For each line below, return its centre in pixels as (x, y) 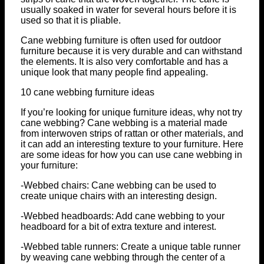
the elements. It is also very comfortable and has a (124, 62)
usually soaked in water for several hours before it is (128, 10)
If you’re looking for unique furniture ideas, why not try (131, 113)
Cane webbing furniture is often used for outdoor (121, 41)
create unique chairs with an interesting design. (119, 196)
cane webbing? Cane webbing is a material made (124, 123)
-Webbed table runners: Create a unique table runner (131, 247)
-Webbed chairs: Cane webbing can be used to (118, 186)
